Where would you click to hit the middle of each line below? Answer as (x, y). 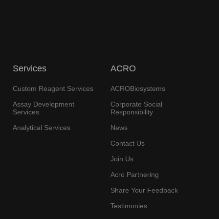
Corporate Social (136, 104)
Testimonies (129, 206)
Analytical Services (41, 128)
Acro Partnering (134, 175)
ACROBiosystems (138, 89)
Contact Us (127, 143)
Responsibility (131, 112)
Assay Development (43, 104)
